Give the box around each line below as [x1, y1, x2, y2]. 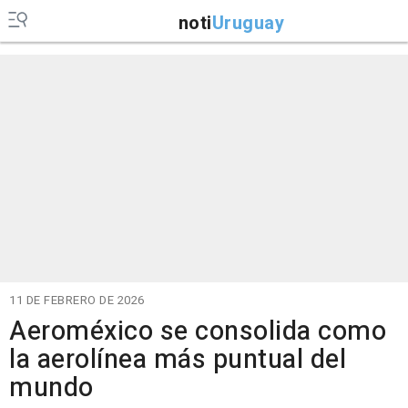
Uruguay [211, 9, 284, 36]
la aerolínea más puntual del [9, 341, 346, 379]
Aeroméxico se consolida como [9, 312, 386, 351]
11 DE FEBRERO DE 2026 [9, 291, 145, 309]
